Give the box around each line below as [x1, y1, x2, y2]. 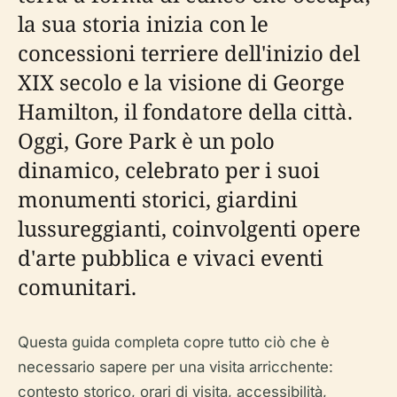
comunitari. [18, 272, 136, 301]
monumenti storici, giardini [18, 184, 298, 214]
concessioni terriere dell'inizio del [18, 38, 360, 67]
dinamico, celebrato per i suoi [18, 155, 320, 184]
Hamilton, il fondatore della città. [18, 97, 353, 126]
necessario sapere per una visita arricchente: [18, 358, 333, 376]
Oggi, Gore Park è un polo [18, 126, 275, 155]
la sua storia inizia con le [18, 9, 269, 38]
